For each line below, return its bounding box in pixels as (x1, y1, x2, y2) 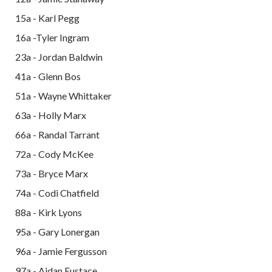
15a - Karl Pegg (15, 12, 80, 24)
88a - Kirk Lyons (15, 206, 82, 218)
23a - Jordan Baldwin (15, 50, 103, 63)
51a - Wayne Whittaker (15, 89, 112, 101)
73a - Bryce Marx (15, 167, 88, 179)
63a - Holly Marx (15, 109, 86, 121)
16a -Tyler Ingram (15, 31, 89, 43)
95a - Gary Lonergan (15, 225, 100, 237)
